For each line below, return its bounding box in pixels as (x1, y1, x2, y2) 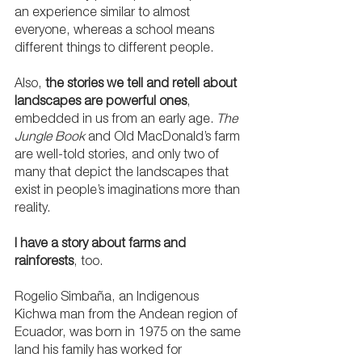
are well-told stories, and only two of (15, 149, 222, 162)
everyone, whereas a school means (15, 25, 217, 38)
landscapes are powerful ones (15, 96, 187, 109)
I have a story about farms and (15, 238, 189, 251)
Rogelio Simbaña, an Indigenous (15, 292, 202, 305)
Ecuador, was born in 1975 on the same (15, 327, 244, 340)
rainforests (15, 256, 74, 269)
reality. (15, 203, 50, 216)
